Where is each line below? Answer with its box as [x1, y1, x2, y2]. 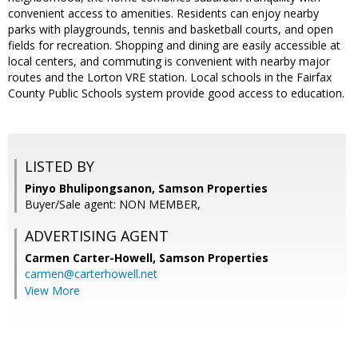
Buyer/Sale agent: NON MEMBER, [25, 197, 201, 213]
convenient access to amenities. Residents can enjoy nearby [8, 6, 319, 22]
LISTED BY [25, 157, 94, 177]
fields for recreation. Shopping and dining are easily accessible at [8, 38, 340, 54]
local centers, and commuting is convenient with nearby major [8, 54, 330, 70]
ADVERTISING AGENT [25, 226, 169, 246]
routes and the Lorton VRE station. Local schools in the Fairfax [8, 70, 332, 86]
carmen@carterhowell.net [25, 266, 157, 282]
